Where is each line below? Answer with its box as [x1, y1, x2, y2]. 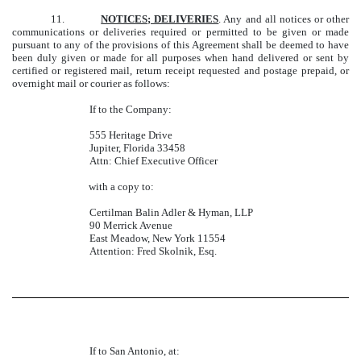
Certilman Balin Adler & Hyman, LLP [89, 206, 253, 219]
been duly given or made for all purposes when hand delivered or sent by [12, 52, 349, 64]
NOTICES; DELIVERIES [101, 13, 219, 26]
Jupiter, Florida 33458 [89, 142, 185, 155]
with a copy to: [89, 180, 154, 193]
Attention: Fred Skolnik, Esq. [89, 245, 217, 258]
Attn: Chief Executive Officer [89, 155, 218, 168]
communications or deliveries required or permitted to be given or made [12, 26, 349, 39]
